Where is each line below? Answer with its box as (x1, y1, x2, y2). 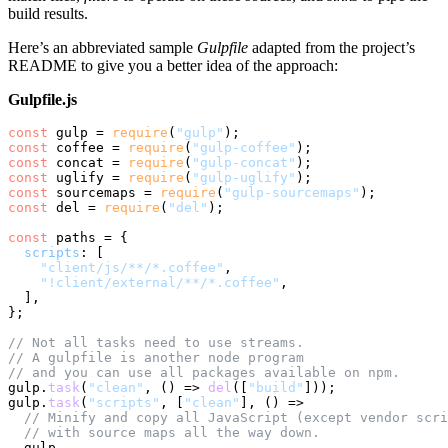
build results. (8, 4, 88, 22)
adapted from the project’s (248, 38, 415, 56)
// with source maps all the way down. (24, 424, 320, 440)
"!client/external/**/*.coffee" (40, 274, 280, 290)
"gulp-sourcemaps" (224, 184, 360, 200)
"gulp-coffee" (192, 139, 296, 155)
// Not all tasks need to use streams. (8, 334, 304, 350)
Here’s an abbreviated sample (8, 38, 197, 56)
